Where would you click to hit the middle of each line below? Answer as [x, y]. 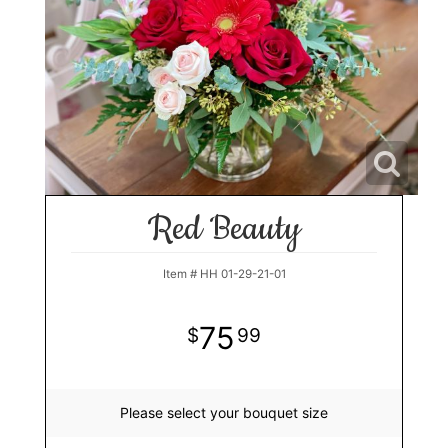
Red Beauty [224, 229]
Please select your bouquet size [224, 413]
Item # [181, 274]
